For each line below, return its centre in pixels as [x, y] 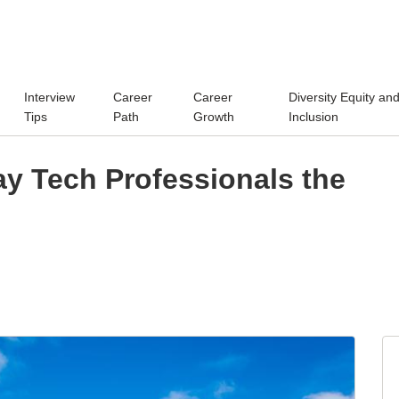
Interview [50, 97]
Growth [214, 116]
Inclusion [313, 116]
